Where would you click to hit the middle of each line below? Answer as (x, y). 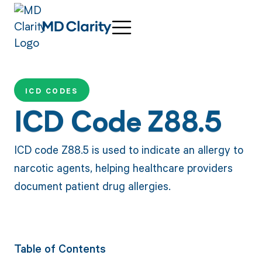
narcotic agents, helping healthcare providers (123, 168)
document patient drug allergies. (92, 186)
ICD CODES (51, 91)
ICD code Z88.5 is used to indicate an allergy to (128, 150)
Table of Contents (60, 249)
